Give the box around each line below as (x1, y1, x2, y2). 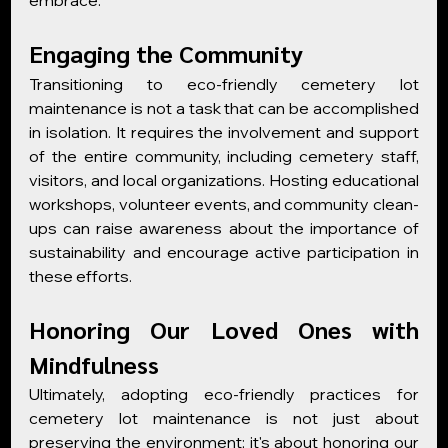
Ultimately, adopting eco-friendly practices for (29, 384, 419, 404)
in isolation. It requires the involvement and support (29, 122, 419, 142)
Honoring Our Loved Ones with (29, 313, 419, 345)
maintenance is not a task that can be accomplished (29, 98, 419, 118)
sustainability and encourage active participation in (29, 242, 419, 262)
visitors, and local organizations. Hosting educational (29, 170, 419, 190)
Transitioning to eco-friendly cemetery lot (29, 74, 419, 94)
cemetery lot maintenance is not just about (29, 408, 419, 428)
